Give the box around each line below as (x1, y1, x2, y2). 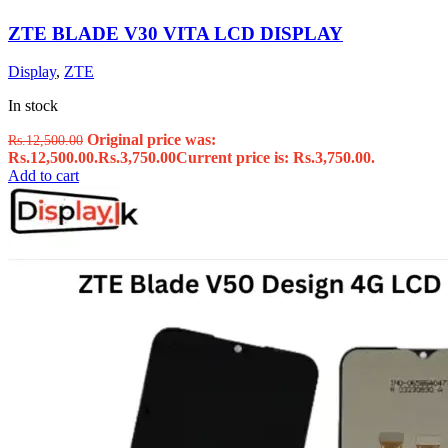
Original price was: (87, 131, 216, 149)
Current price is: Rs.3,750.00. (176, 149, 375, 167)
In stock (8, 97, 58, 115)
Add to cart (8, 167, 79, 185)
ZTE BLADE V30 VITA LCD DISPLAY (8, 22, 343, 44)
